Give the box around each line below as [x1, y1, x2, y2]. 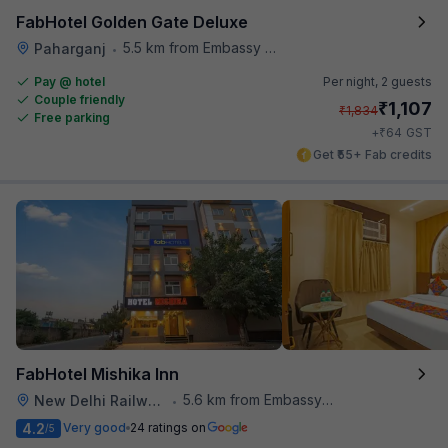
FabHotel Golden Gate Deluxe [16, 11, 248, 32]
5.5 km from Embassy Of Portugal [123, 38, 265, 56]
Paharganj [34, 39, 106, 57]
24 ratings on [130, 420, 206, 435]
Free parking [34, 109, 110, 125]
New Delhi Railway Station [34, 391, 148, 409]
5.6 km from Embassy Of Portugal [183, 390, 322, 408]
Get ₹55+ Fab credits [313, 146, 432, 162]
